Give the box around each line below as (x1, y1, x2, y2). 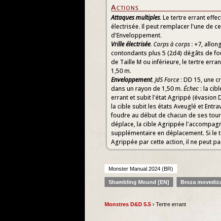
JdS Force (155, 75, 179, 84)
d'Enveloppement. (111, 31, 162, 39)
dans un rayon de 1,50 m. (111, 84, 184, 93)
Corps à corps (153, 40, 190, 48)
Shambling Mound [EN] (109, 179, 169, 185)
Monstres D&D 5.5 (105, 201, 151, 207)
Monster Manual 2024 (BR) (109, 166, 173, 172)
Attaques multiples (111, 13, 160, 22)
